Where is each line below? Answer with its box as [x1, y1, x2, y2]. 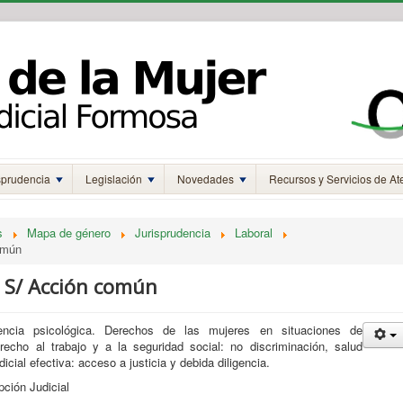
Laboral [235, 224, 273, 241]
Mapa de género [27, 224, 111, 241]
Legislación [85, 171, 142, 186]
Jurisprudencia [135, 224, 210, 241]
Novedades [177, 171, 234, 186]
